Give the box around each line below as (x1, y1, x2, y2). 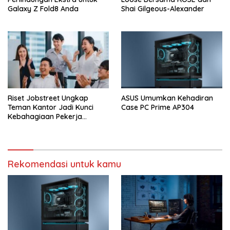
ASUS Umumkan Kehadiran (121, 93, 213, 103)
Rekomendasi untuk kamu (8, 158, 121, 170)
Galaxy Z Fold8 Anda (8, 4, 79, 14)
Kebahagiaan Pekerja (8, 111, 82, 121)
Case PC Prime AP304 (121, 103, 194, 112)
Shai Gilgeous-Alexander (121, 4, 204, 14)
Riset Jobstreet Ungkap (8, 93, 88, 103)
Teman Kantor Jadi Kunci (8, 102, 93, 112)
